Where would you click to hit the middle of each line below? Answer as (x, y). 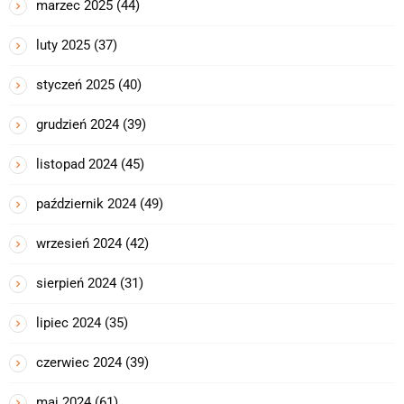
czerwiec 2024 (79, 362)
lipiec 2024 (69, 322)
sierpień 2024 (76, 283)
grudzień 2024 (78, 124)
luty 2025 (63, 45)
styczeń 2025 (75, 84)
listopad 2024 (77, 164)
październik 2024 (86, 203)
